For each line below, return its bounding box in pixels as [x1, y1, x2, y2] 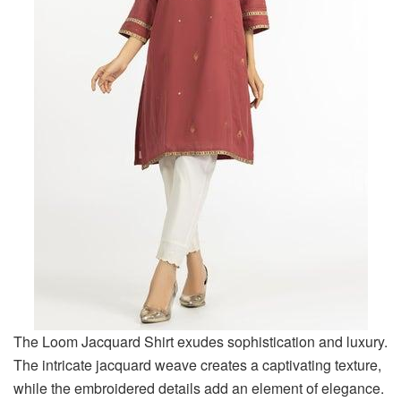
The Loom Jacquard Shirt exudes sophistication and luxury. [13, 330, 388, 352]
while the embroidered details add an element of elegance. [13, 377, 384, 398]
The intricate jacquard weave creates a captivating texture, [13, 354, 381, 375]
